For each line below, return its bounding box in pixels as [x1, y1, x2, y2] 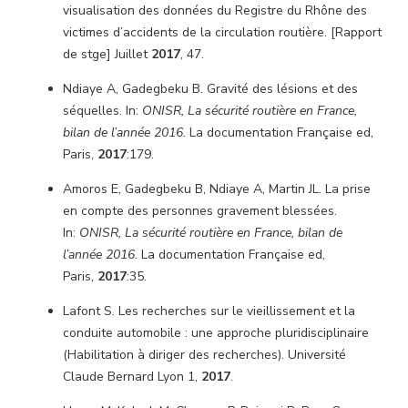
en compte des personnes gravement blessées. [63, 202, 337, 219]
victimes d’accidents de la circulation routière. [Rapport [63, 24, 382, 41]
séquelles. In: [63, 102, 142, 119]
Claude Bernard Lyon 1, [63, 368, 201, 385]
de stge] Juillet [63, 46, 151, 63]
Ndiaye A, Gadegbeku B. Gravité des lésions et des [63, 80, 358, 97]
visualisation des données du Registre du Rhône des [63, 2, 367, 19]
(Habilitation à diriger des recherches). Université [63, 346, 346, 363]
